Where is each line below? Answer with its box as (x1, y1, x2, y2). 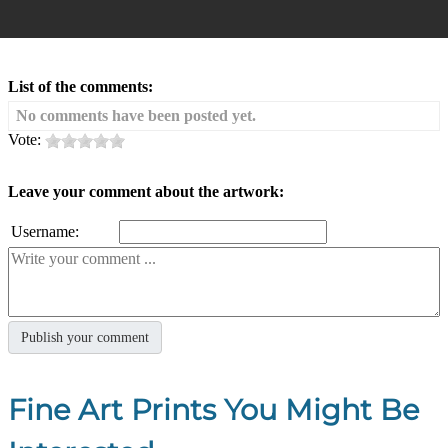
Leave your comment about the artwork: (8, 182, 284, 200)
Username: (11, 222, 79, 240)
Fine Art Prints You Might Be (8, 391, 419, 427)
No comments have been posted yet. (16, 106, 256, 124)
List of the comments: (8, 77, 153, 95)
